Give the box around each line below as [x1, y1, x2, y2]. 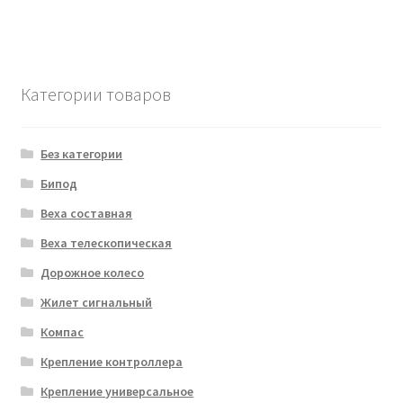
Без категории [40, 145, 123, 162]
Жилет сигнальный [40, 293, 153, 310]
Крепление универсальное [40, 382, 194, 399]
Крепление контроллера [40, 353, 184, 370]
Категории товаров [20, 83, 171, 106]
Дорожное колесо [40, 264, 145, 281]
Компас [40, 323, 85, 340]
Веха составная [40, 204, 133, 221]
